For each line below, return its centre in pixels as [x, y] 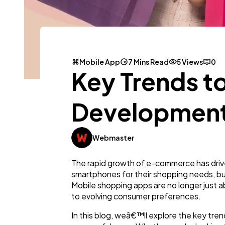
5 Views [190, 62]
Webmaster [113, 138]
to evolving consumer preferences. [136, 196]
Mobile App [100, 62]
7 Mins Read [148, 62]
